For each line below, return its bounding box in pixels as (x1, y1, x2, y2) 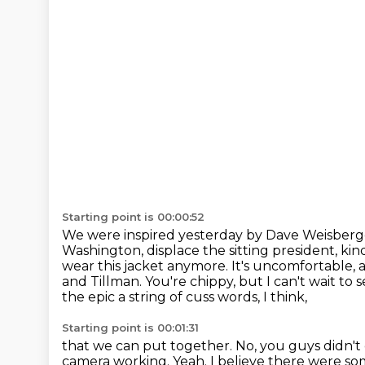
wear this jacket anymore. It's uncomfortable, (62, 258, 358, 274)
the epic (62, 289, 118, 305)
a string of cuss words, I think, (118, 289, 307, 305)
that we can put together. (62, 338, 235, 354)
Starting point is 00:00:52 (62, 210, 204, 223)
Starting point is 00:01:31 (62, 321, 199, 334)
